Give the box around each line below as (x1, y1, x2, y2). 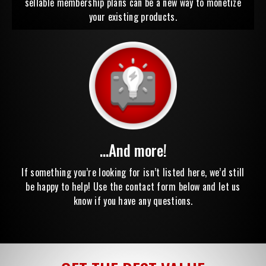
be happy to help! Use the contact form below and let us (26, 179, 240, 194)
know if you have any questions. (73, 193, 193, 208)
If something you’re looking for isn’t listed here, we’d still (21, 164, 245, 179)
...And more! (99, 138, 167, 161)
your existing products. (89, 9, 177, 24)
